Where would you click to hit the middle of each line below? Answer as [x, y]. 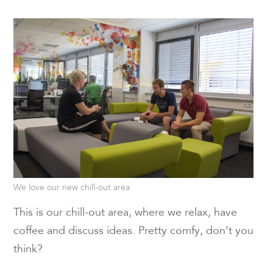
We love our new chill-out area [72, 188]
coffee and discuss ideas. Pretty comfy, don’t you [134, 231]
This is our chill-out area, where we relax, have [126, 213]
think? [28, 250]
